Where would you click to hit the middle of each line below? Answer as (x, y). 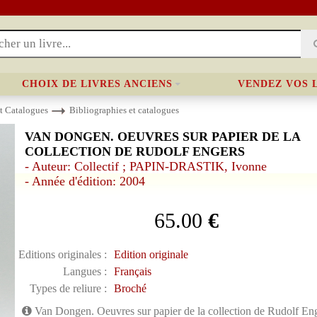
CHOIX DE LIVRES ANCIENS (97, 84)
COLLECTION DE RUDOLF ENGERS (134, 151)
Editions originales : (62, 254)
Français (132, 271)
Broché (130, 288)
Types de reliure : (68, 288)
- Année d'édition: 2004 (85, 181)
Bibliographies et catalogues (124, 110)
